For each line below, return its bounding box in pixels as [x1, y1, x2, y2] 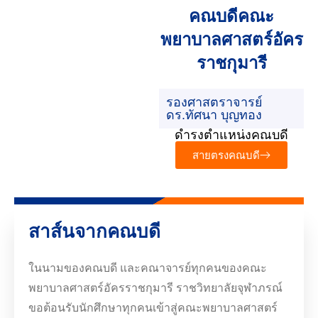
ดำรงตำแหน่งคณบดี [175, 128, 288, 143]
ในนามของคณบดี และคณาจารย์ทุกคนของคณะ [28, 262, 267, 275]
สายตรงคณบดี [192, 149, 260, 162]
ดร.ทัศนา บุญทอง [166, 108, 262, 123]
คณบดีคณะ [189, 6, 274, 26]
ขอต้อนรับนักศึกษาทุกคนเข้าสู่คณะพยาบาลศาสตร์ [28, 302, 278, 314]
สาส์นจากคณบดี [28, 221, 160, 243]
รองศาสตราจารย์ [166, 95, 263, 110]
